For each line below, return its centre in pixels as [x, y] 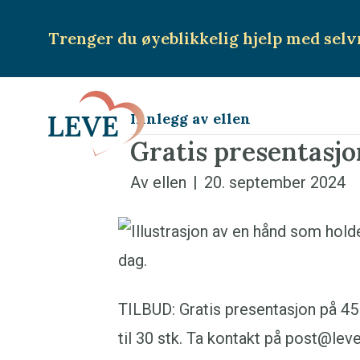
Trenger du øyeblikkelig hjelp [165, 38]
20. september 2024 [275, 182]
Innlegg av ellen [190, 119]
